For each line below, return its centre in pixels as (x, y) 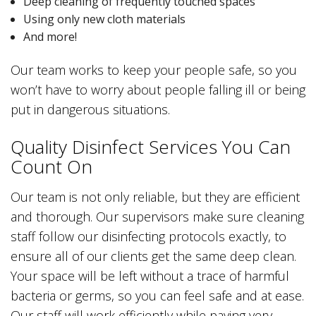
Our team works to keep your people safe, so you (154, 69)
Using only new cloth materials (104, 19)
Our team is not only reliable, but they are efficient (155, 196)
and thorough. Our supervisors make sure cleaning (157, 216)
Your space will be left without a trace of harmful (150, 275)
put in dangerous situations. (90, 109)
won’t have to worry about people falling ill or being (158, 89)
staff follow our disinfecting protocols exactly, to (148, 236)
